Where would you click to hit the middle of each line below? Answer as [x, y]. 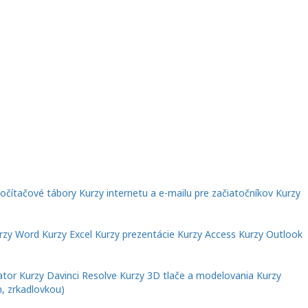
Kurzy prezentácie [135, 234]
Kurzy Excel [67, 234]
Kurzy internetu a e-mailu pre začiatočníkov [176, 193]
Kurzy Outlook [271, 234]
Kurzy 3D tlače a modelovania [187, 276]
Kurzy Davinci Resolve [68, 276]
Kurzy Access [207, 234]
